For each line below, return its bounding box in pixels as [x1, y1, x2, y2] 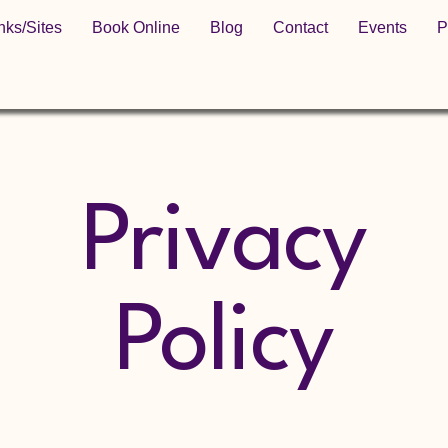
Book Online [92, 19, 180, 36]
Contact [273, 19, 328, 36]
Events [358, 19, 407, 36]
